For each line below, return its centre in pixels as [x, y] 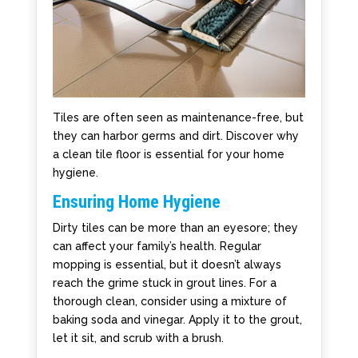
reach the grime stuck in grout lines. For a [164, 283]
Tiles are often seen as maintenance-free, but [178, 118]
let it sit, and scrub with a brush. [138, 338]
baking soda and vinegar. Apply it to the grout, [177, 320]
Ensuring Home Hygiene [136, 202]
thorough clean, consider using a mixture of [169, 302]
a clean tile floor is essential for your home [168, 155]
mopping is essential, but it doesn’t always [167, 265]
